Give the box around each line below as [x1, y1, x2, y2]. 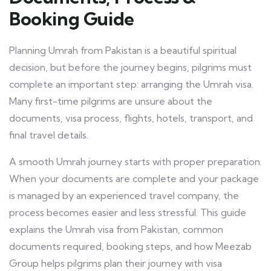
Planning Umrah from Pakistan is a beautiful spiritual [9, 44, 237, 57]
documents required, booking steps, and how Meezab [9, 240, 252, 253]
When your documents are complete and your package [9, 172, 259, 185]
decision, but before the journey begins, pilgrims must [9, 61, 252, 74]
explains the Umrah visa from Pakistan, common [9, 223, 223, 236]
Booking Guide [9, 7, 134, 31]
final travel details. [9, 129, 88, 142]
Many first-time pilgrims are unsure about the [9, 95, 212, 108]
